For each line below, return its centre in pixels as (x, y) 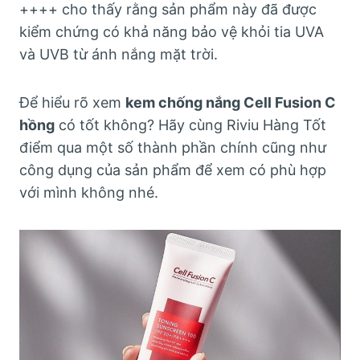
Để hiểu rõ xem (72, 102)
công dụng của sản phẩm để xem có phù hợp (173, 170)
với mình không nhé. (89, 192)
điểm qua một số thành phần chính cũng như (173, 147)
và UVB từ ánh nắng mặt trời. (119, 54)
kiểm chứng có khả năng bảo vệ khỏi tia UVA (172, 32)
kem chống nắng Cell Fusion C (231, 102)
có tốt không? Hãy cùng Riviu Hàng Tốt (190, 125)
